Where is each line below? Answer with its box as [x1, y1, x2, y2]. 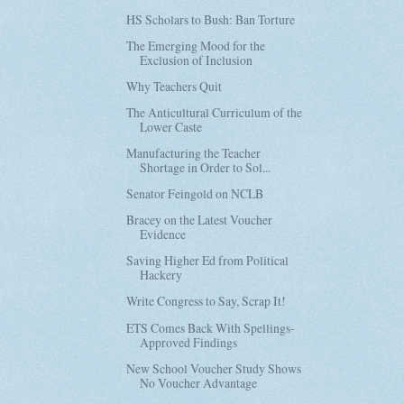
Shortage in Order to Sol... [140, 159, 271, 177]
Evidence [140, 225, 187, 243]
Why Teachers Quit [126, 77, 223, 95]
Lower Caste [140, 117, 203, 135]
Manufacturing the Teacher [126, 144, 262, 162]
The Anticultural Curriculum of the [126, 103, 303, 121]
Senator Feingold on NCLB [126, 185, 264, 203]
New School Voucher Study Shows [126, 359, 302, 377]
